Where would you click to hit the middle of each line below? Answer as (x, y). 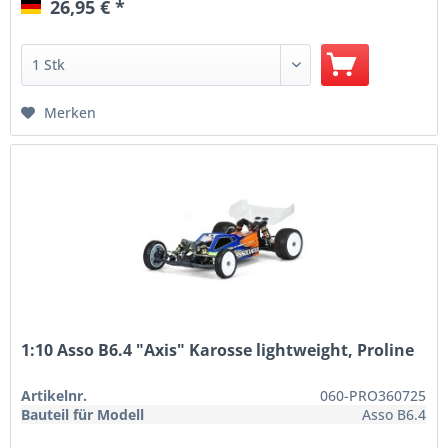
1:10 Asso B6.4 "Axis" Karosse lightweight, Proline (218, 350)
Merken (70, 112)
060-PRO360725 (373, 396)
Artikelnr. (54, 396)
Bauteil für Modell (83, 415)
